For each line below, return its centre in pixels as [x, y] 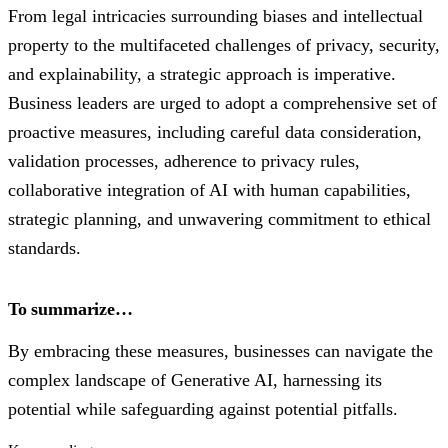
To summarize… [70, 309]
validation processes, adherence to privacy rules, [184, 161]
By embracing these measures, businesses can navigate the [220, 351]
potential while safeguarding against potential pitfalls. [203, 409]
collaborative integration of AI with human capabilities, [209, 190]
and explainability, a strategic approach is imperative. [202, 74]
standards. [44, 248]
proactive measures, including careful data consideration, [215, 132]
